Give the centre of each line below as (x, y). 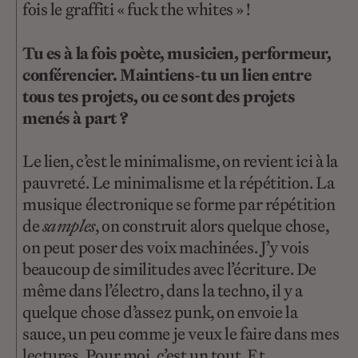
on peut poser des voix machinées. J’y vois (166, 247)
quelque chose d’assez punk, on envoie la (160, 312)
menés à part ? (75, 117)
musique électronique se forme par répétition (179, 204)
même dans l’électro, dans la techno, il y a (163, 290)
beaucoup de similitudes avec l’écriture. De (169, 268)
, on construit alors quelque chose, (212, 225)
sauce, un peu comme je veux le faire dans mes (181, 333)
